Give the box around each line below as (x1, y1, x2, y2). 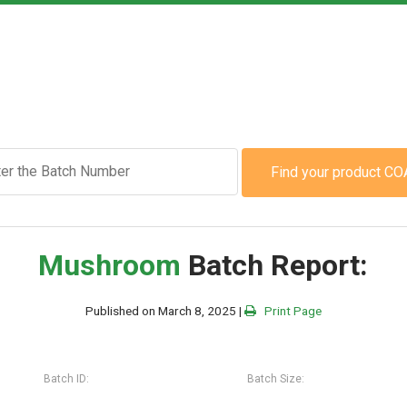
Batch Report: (181, 247, 369, 283)
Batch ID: (44, 372, 90, 386)
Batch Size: (246, 372, 304, 386)
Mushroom (38, 247, 182, 283)
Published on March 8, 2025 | (84, 303, 244, 319)
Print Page (255, 303, 322, 319)
